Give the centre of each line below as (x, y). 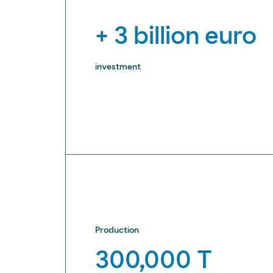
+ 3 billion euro (176, 37)
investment (118, 67)
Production (117, 230)
